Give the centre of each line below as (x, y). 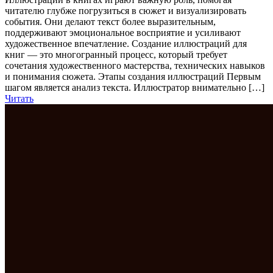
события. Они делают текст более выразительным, (110, 21)
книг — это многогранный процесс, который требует (116, 54)
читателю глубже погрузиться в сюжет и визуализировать (126, 10)
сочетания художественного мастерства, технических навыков (135, 65)
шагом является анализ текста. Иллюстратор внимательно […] (135, 87)
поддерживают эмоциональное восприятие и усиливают (123, 32)
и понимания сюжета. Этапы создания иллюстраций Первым (133, 76)
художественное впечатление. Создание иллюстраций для (126, 43)
